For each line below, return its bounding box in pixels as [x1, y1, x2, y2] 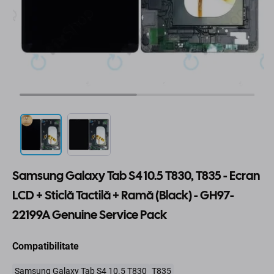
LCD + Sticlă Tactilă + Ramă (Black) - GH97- [12, 187, 234, 204]
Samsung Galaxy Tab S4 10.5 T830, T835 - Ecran [12, 168, 260, 184]
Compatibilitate [12, 240, 79, 253]
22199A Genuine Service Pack [12, 207, 167, 223]
